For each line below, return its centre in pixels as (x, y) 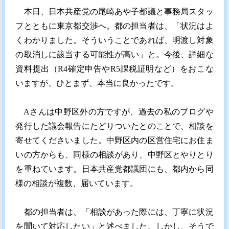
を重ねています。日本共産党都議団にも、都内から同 (114, 169)
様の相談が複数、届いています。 (77, 183)
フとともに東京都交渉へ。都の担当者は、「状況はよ (114, 26)
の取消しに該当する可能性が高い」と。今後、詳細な (114, 54)
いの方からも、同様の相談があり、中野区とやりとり (114, 155)
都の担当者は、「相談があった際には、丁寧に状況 (114, 212)
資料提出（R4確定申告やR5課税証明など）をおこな (114, 69)
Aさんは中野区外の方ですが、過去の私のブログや (114, 112)
